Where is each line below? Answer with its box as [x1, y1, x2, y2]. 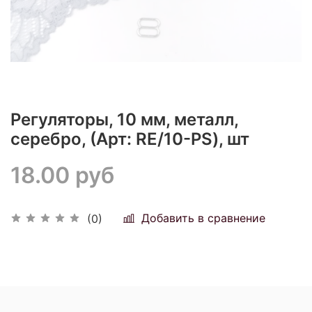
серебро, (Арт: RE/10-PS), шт [10, 128, 249, 149]
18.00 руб [10, 161, 114, 189]
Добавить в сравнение [141, 211, 265, 226]
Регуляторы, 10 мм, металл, [10, 109, 238, 130]
